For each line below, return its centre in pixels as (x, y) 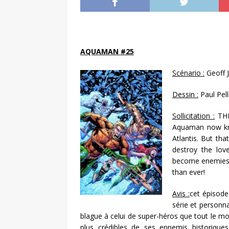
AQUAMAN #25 (107, 52)
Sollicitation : (194, 116)
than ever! (189, 172)
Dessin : (185, 95)
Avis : (181, 194)
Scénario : (188, 73)
